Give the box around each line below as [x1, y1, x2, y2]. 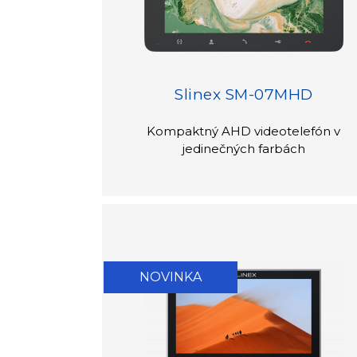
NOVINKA [139, 269, 202, 284]
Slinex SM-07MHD [175, 84, 313, 104]
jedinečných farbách [182, 140, 305, 156]
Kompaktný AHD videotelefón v [147, 123, 341, 139]
